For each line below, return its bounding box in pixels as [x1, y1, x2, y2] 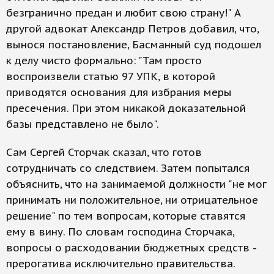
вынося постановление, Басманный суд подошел [6, 38, 261, 51]
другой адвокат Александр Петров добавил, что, [6, 22, 259, 35]
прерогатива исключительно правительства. [6, 257, 235, 270]
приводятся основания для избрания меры [6, 86, 232, 99]
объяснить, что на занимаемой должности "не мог [6, 177, 267, 191]
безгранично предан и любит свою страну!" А [6, 6, 241, 20]
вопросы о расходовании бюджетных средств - [6, 241, 256, 254]
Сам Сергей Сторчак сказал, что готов [6, 146, 202, 159]
